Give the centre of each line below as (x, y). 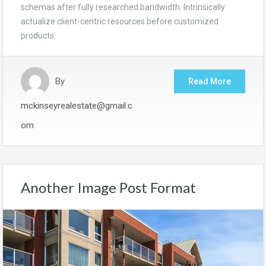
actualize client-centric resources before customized (120, 22)
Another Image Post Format (108, 188)
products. (38, 36)
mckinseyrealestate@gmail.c (77, 106)
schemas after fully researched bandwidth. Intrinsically (123, 7)
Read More (210, 82)
